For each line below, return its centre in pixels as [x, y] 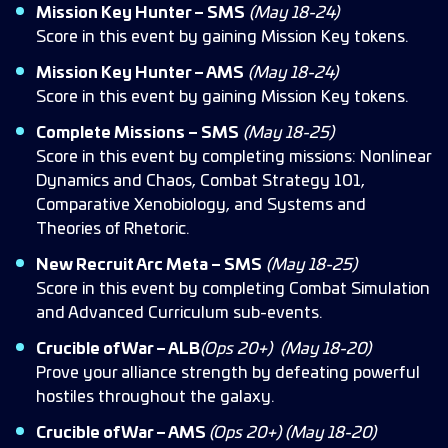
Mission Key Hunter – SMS [140, 13]
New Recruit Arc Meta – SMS [149, 265]
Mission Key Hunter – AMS [140, 73]
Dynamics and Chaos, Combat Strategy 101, [200, 181]
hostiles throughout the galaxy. [155, 397]
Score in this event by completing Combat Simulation [233, 289]
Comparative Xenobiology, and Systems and [201, 205]
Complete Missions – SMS [137, 133]
